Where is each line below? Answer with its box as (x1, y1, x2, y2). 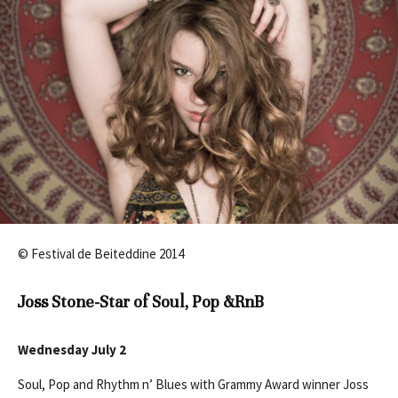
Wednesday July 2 (18, 341, 126, 359)
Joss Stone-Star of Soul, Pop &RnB (18, 291, 264, 313)
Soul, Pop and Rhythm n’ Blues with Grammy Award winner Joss (18, 376, 369, 394)
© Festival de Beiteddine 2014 (18, 245, 184, 263)
